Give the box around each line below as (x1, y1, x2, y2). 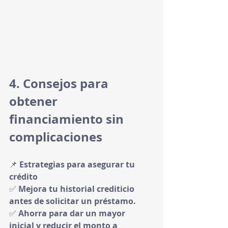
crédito (9, 171, 38, 182)
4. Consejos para (9, 75, 111, 92)
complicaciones (9, 128, 102, 146)
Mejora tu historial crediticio (18, 183, 136, 194)
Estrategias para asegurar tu (19, 159, 137, 170)
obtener (9, 93, 61, 110)
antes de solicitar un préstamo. (9, 195, 136, 207)
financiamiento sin (9, 110, 127, 128)
